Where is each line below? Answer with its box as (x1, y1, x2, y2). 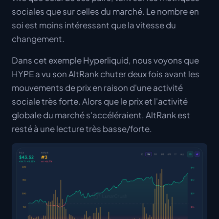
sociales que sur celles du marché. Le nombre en (12, 6, 199, 17)
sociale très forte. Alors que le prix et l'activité (12, 96, 188, 107)
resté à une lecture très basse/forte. (12, 123, 152, 134)
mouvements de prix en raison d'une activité (12, 82, 183, 93)
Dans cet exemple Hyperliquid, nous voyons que (12, 55, 199, 66)
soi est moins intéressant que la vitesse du (12, 20, 176, 30)
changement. (12, 33, 65, 44)
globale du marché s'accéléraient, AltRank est (12, 109, 190, 120)
